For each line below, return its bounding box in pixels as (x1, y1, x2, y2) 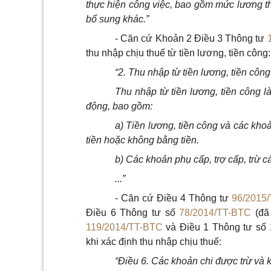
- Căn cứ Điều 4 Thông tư (115, 193, 232, 203)
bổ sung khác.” (86, 14, 149, 24)
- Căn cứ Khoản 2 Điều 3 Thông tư (115, 33, 267, 44)
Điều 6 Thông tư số (86, 207, 180, 218)
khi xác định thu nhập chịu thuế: (86, 237, 221, 247)
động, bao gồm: (86, 101, 152, 111)
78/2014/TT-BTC (179, 207, 252, 218)
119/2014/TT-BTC (86, 222, 163, 232)
